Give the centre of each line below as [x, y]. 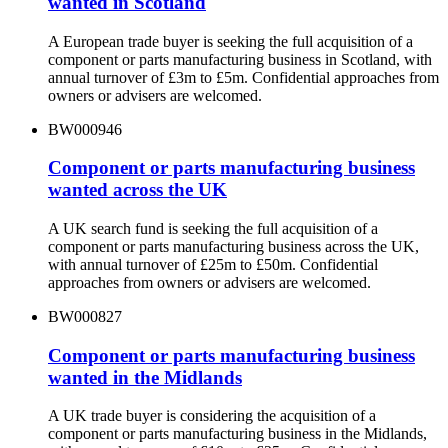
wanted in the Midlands [145, 377]
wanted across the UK [137, 190]
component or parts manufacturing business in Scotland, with [240, 59]
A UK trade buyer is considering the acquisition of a [212, 416]
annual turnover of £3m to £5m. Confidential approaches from [243, 77]
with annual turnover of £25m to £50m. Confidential [213, 264]
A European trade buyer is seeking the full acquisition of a [230, 41]
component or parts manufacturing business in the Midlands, [237, 434]
